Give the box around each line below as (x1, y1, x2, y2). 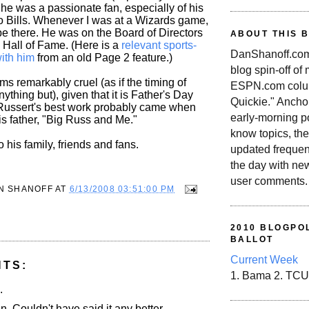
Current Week (230, 254, 298, 266)
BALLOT (230, 235, 274, 245)
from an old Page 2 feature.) (34, 52, 172, 64)
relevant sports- (121, 39, 197, 52)
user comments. (230, 175, 308, 188)
